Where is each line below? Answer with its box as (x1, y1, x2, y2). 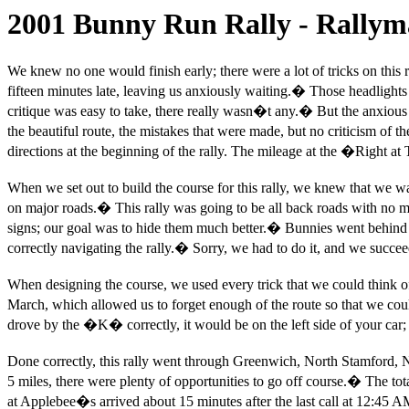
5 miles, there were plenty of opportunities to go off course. (7, 373, 347, 390)
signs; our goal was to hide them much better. (7, 220, 267, 236)
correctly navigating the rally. (7, 240, 174, 257)
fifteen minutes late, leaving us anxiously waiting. (7, 83, 291, 100)
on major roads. (7, 200, 97, 216)
